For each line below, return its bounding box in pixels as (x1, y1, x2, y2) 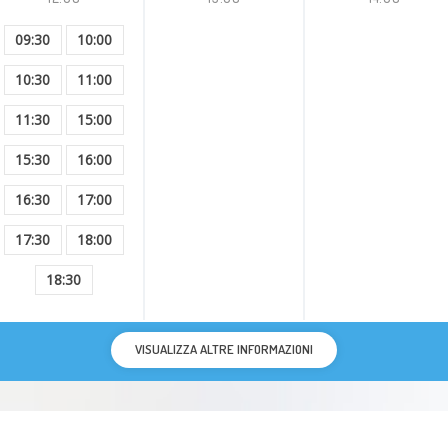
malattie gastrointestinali (113, 32, 272, 52)
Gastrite (113, 84, 164, 104)
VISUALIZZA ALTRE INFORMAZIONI (135, 340, 313, 357)
